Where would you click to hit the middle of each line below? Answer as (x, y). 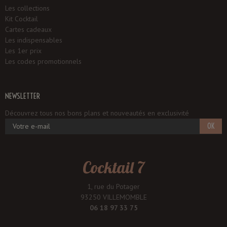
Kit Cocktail (22, 19)
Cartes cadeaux (28, 30)
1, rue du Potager (113, 187)
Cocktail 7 (113, 167)
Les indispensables (34, 40)
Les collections (27, 8)
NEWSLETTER (23, 96)
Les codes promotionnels (43, 62)
